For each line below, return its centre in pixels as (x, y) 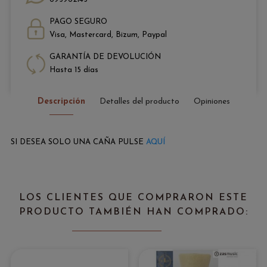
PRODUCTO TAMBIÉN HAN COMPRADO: (133, 212)
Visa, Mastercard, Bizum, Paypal (108, 35)
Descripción (61, 102)
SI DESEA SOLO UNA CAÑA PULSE (78, 142)
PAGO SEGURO (78, 22)
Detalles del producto (139, 102)
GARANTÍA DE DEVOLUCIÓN (105, 57)
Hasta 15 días (74, 70)
